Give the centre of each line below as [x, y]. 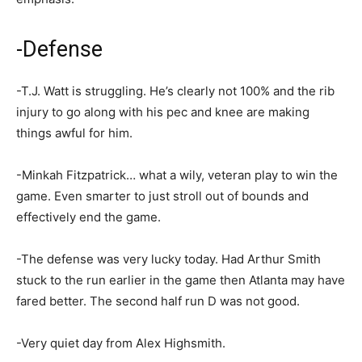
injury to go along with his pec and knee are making [163, 112]
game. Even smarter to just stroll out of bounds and [162, 196]
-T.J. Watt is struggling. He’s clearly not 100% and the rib [175, 91]
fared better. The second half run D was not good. [158, 301]
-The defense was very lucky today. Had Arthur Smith [168, 259]
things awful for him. [74, 133]
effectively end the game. [88, 217]
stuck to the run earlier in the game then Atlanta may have [181, 280]
